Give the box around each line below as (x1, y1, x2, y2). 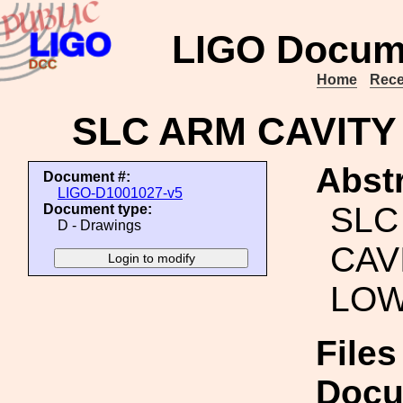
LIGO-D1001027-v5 (58, 185, 183, 201)
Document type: (43, 201, 152, 217)
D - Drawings (58, 218, 141, 233)
